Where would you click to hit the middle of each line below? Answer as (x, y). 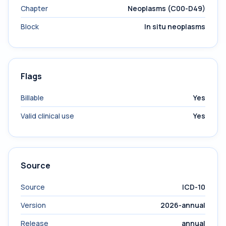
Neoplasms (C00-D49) (166, 8)
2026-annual (183, 205)
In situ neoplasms (175, 26)
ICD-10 (194, 187)
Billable (32, 98)
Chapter (34, 8)
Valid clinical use (47, 116)
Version (33, 205)
